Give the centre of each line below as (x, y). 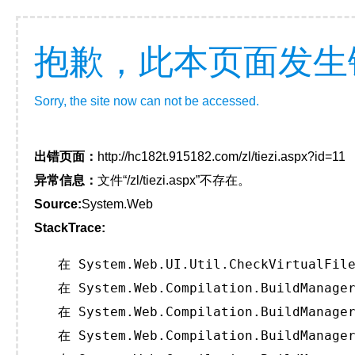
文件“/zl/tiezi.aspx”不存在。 (174, 180)
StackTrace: (70, 228)
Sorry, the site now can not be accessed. (147, 101)
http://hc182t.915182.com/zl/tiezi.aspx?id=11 (221, 157)
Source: (58, 204)
